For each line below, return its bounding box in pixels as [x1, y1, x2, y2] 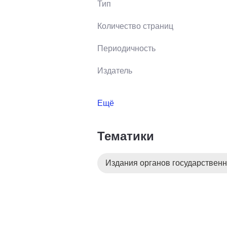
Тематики [97, 129, 154, 143]
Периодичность [97, 44, 156, 53]
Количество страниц [97, 21, 173, 30]
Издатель [97, 66, 132, 75]
